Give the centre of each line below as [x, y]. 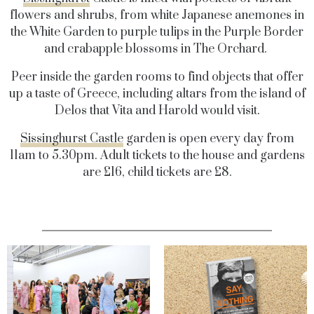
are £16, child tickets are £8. [157, 172]
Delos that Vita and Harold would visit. [157, 110]
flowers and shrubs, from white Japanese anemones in [157, 15]
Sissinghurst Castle [71, 138]
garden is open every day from [209, 138]
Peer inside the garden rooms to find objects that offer [157, 77]
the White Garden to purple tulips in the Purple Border [157, 32]
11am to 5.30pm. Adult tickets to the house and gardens [157, 155]
